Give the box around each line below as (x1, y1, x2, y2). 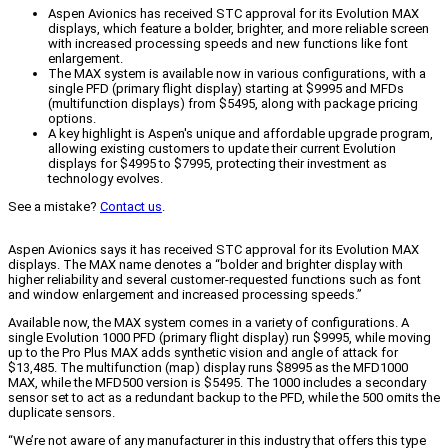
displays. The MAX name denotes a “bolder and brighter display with (8, 257, 403, 273)
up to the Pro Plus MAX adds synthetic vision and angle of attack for (8, 345, 398, 361)
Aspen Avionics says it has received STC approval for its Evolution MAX (8, 242, 419, 258)
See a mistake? (8, 199, 100, 215)
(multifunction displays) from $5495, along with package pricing (48, 96, 418, 112)
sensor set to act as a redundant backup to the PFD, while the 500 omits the (8, 390, 440, 406)
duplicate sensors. (8, 405, 115, 421)
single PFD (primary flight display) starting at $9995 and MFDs (48, 81, 404, 97)
